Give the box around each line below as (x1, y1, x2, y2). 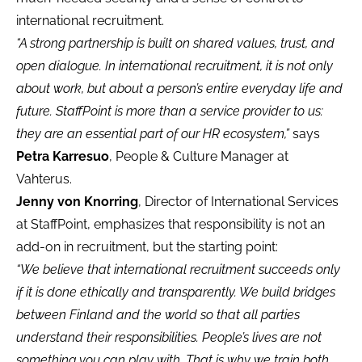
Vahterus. (16, 170, 72, 187)
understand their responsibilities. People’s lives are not (16, 329, 322, 345)
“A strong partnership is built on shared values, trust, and (16, 35, 335, 51)
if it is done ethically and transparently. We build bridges (16, 284, 335, 300)
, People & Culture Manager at (109, 148, 288, 164)
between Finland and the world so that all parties (16, 306, 300, 322)
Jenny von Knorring (16, 193, 138, 209)
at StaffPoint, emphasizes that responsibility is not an (16, 216, 325, 232)
